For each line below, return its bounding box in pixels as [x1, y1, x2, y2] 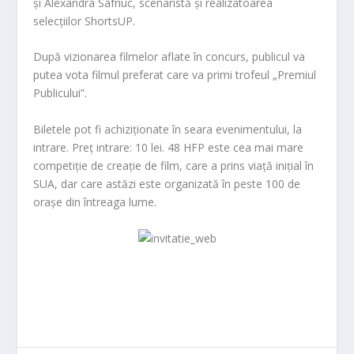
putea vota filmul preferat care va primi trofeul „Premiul [33, 67, 317, 83]
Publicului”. [33, 85, 88, 101]
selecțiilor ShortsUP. [33, 13, 136, 28]
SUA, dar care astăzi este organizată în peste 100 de [33, 175, 301, 191]
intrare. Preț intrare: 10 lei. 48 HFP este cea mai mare [33, 139, 304, 155]
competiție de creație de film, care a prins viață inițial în [33, 157, 314, 173]
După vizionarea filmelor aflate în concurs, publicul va [33, 49, 306, 65]
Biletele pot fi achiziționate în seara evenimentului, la [33, 121, 303, 137]
